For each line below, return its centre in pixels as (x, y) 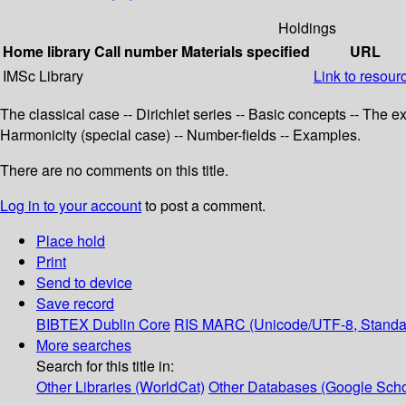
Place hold (71, 241)
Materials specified (246, 52)
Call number (136, 52)
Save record (75, 304)
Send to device (84, 283)
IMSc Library (43, 76)
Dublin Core (131, 324)
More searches (84, 345)
